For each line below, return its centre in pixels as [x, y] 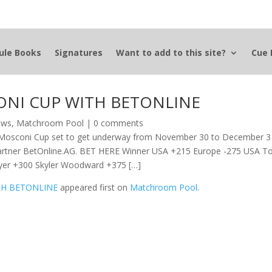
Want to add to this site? [171, 53]
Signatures [78, 53]
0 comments [119, 123]
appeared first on [94, 187]
